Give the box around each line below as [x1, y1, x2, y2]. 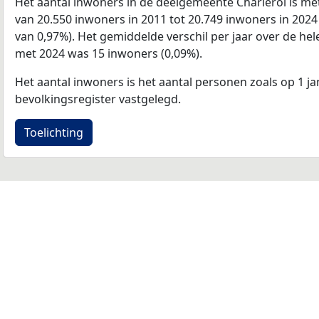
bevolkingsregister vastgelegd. [15, 90, 181, 107]
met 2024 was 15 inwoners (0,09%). [15, 45, 202, 61]
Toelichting [24, 124, 83, 140]
